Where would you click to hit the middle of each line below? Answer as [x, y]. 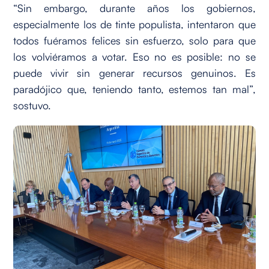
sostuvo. [32, 105]
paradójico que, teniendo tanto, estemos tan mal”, [134, 89]
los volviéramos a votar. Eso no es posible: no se [134, 56]
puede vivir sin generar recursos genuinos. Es [134, 72]
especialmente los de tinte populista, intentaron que [134, 24]
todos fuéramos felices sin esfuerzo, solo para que [134, 40]
